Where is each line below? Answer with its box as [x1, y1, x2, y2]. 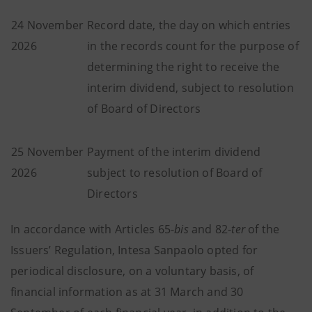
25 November [11, 144, 84, 159]
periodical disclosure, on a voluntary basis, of [10, 263, 254, 279]
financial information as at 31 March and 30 [10, 284, 244, 299]
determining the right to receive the [87, 59, 280, 75]
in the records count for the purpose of [87, 38, 299, 54]
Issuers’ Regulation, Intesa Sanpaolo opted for [10, 242, 258, 258]
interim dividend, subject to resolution [87, 80, 294, 95]
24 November [11, 17, 84, 33]
